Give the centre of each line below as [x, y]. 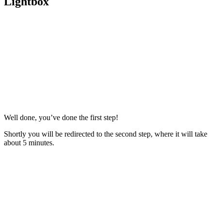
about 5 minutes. [29, 142]
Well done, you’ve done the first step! [61, 117]
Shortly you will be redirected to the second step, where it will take [106, 134]
